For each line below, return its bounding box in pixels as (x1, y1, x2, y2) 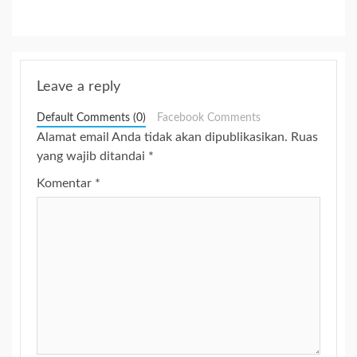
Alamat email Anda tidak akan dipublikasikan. (37, 131, 288, 144)
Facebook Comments (156, 112, 261, 124)
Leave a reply (37, 80, 120, 95)
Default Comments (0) (37, 112, 146, 124)
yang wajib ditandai (37, 150, 148, 163)
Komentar (37, 177, 95, 190)
